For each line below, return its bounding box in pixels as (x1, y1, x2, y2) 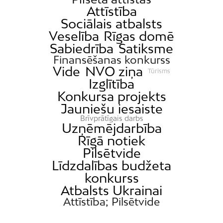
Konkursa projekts (57, 88, 166, 104)
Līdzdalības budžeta (52, 157, 171, 173)
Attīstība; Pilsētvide (63, 195, 160, 208)
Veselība (48, 28, 99, 44)
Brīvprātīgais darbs (80, 113, 143, 122)
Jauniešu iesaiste (60, 101, 163, 116)
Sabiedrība (50, 40, 114, 56)
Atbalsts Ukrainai (61, 182, 162, 198)
